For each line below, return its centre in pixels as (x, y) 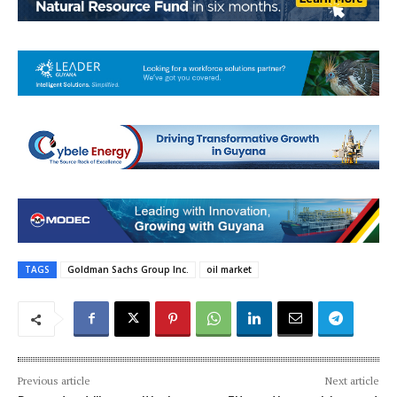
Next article (352, 381)
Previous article (54, 381)
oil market (229, 270)
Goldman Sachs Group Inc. (128, 270)
